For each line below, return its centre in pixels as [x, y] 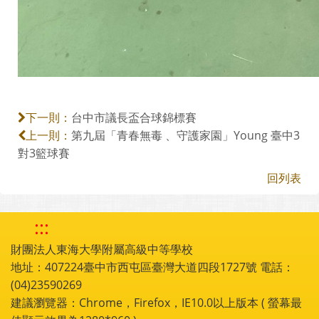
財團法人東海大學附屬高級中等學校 [102, 249]
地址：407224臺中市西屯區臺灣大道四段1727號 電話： [152, 267]
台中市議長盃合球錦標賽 [134, 117]
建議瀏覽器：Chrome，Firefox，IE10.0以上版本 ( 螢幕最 [156, 303]
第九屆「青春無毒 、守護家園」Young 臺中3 [185, 135]
